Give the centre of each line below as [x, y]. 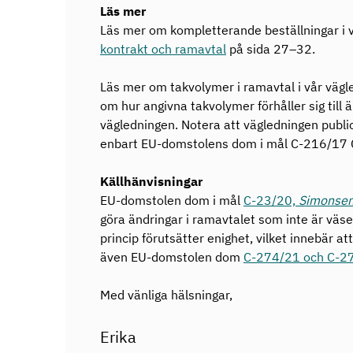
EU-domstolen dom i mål [172, 200]
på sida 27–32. [271, 49]
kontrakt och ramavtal [163, 49]
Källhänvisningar [151, 181]
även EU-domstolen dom [172, 257]
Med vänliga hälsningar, [166, 295]
